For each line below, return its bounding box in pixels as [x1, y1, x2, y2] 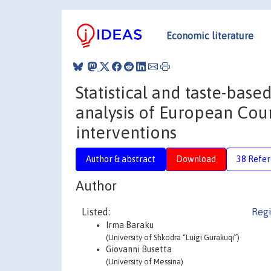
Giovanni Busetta [106, 244, 172, 254]
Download [176, 154, 216, 164]
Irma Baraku [106, 220, 154, 230]
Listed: [82, 206, 110, 217]
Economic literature [166, 30, 253, 41]
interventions [76, 122, 177, 142]
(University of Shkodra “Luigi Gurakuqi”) [106, 233, 240, 242]
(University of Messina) [106, 257, 183, 266]
